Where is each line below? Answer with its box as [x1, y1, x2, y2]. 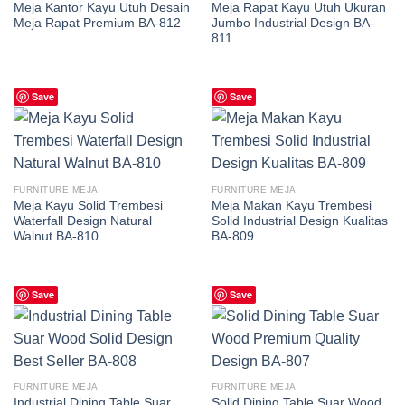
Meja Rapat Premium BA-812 [13, 16, 181, 31]
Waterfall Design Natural [13, 213, 152, 228]
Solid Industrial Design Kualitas [211, 213, 388, 228]
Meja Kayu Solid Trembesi [13, 198, 163, 212]
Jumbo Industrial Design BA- [211, 16, 374, 31]
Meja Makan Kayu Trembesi [211, 198, 372, 212]
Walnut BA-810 [13, 229, 99, 243]
